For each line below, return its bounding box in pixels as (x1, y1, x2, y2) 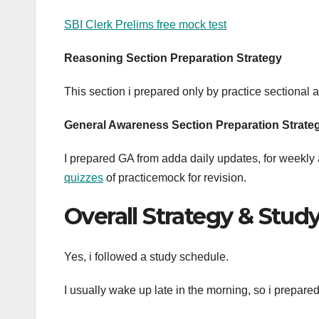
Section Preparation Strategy (126, 52, 282, 65)
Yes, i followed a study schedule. (64, 250, 229, 263)
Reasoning (64, 52, 123, 65)
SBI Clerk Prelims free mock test (64, 19, 226, 31)
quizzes (64, 172, 103, 184)
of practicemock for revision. (103, 172, 246, 184)
